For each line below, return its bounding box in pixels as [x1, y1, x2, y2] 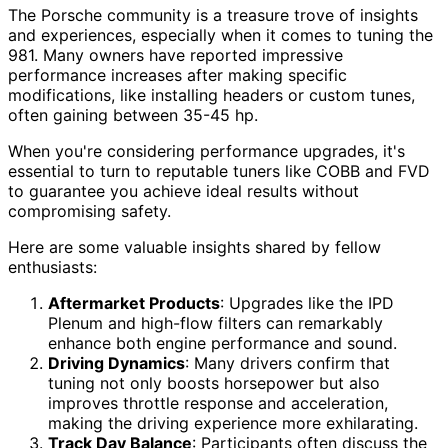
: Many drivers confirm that [185, 353, 390, 374]
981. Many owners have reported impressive [8, 45, 343, 66]
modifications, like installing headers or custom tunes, [8, 85, 415, 106]
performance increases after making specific [8, 65, 347, 86]
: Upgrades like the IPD [220, 293, 394, 314]
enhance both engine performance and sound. [48, 333, 397, 354]
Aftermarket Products [48, 293, 220, 314]
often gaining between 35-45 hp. [8, 105, 258, 126]
